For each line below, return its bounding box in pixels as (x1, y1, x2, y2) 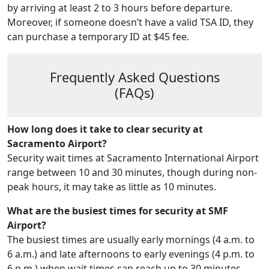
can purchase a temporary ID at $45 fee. (7, 29, 192, 43)
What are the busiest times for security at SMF (7, 204, 228, 218)
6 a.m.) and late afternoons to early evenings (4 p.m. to (7, 247, 255, 261)
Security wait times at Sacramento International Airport (7, 151, 259, 165)
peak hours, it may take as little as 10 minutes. (7, 180, 216, 194)
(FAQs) (115, 83, 154, 101)
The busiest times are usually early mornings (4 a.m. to (7, 233, 255, 247)
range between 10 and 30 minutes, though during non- (7, 166, 257, 180)
